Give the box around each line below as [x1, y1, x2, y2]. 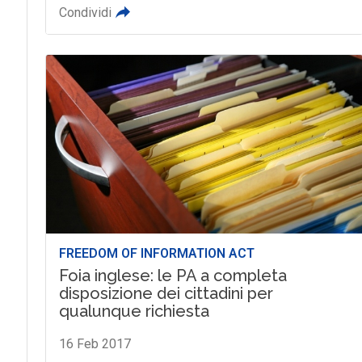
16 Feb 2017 [58, 335, 131, 351]
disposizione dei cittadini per [58, 283, 273, 303]
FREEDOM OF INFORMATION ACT [58, 245, 255, 261]
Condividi [58, 5, 112, 21]
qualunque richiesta [58, 301, 209, 321]
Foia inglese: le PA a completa [58, 265, 287, 285]
